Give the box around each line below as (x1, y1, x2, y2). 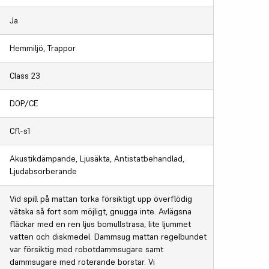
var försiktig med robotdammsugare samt (10, 243, 164, 255)
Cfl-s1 (10, 125, 31, 136)
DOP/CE (10, 97, 38, 109)
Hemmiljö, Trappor (10, 42, 76, 53)
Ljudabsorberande (10, 165, 77, 177)
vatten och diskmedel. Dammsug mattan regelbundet (10, 231, 207, 242)
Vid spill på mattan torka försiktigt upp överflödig (10, 193, 193, 204)
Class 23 (10, 70, 41, 81)
